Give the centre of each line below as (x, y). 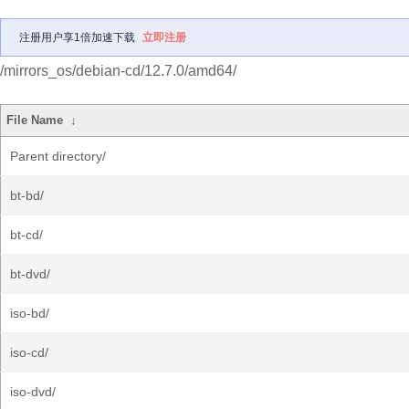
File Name (35, 120)
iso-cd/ (29, 352)
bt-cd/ (26, 235)
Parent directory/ (58, 156)
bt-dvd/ (30, 274)
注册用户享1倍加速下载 (77, 37)
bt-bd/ (27, 195)
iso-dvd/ (33, 392)
